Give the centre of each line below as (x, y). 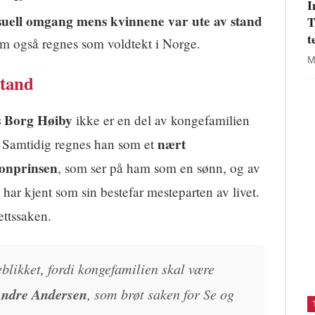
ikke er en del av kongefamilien (161, 120)
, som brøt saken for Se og (161, 293)
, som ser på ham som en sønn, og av (159, 167)
